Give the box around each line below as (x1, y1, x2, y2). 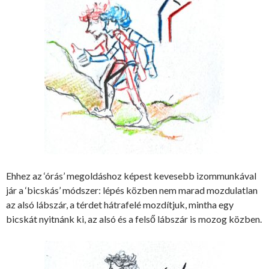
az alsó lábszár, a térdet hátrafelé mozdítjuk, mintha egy (6, 198, 234, 210)
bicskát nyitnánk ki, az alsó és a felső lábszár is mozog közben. (6, 213, 262, 225)
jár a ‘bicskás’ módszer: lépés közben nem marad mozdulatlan (6, 184, 258, 196)
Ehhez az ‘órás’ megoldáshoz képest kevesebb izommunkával (6, 169, 256, 181)
